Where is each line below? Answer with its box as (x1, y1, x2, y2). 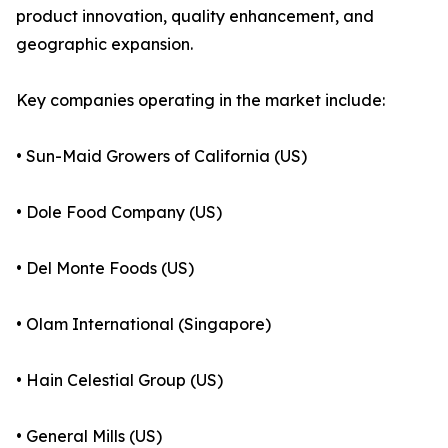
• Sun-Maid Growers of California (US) (16, 146, 307, 167)
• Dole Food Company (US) (16, 202, 222, 223)
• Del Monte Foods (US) (16, 258, 194, 279)
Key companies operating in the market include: (16, 90, 385, 111)
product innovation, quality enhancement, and (16, 6, 374, 27)
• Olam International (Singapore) (16, 314, 271, 335)
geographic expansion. (16, 34, 193, 55)
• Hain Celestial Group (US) (16, 370, 223, 391)
